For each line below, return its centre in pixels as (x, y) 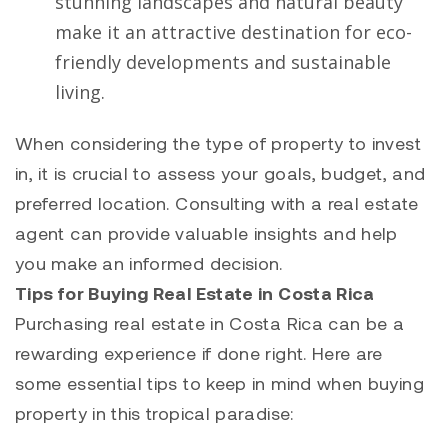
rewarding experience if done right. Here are (199, 352)
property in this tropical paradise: (154, 412)
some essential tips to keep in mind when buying (219, 382)
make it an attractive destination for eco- (233, 32)
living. (80, 92)
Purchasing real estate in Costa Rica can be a (210, 322)
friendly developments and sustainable (223, 62)
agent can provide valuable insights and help (206, 232)
